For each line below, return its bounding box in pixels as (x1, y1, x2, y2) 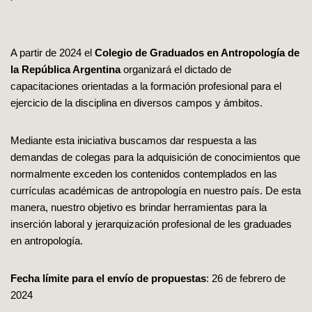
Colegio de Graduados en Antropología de (95, 46, 299, 58)
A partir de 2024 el (10, 46, 95, 58)
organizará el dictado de (120, 63, 231, 75)
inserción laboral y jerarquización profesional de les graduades (10, 217, 292, 230)
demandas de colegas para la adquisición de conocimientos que (10, 150, 300, 163)
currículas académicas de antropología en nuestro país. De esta (10, 184, 301, 196)
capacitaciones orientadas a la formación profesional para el (10, 79, 281, 92)
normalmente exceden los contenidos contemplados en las (10, 167, 277, 180)
